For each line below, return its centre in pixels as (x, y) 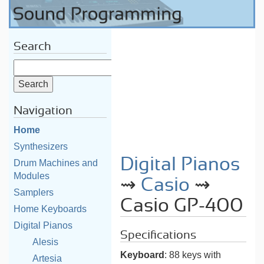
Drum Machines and (56, 163)
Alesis (45, 242)
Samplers (34, 192)
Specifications (159, 235)
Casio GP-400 (182, 206)
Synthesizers (41, 146)
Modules (32, 176)
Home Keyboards (50, 209)
